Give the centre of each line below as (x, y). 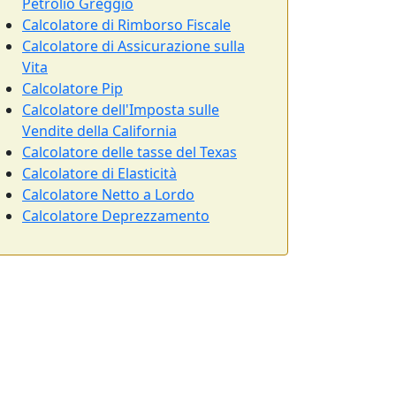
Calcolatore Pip (72, 88)
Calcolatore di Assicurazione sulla (133, 46)
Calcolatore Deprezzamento (116, 216)
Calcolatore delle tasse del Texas (129, 152)
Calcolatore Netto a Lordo (108, 194)
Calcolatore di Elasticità (99, 173)
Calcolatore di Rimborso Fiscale (126, 25)
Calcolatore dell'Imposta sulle (121, 110)
